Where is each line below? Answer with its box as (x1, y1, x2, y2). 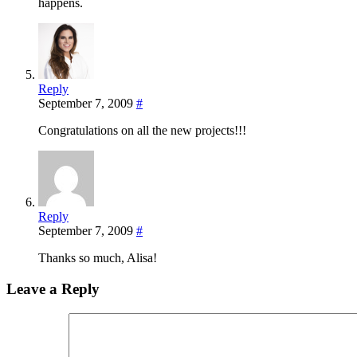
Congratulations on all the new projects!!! (38, 124, 246, 138)
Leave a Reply (6, 280, 100, 297)
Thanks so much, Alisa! (38, 251, 157, 265)
